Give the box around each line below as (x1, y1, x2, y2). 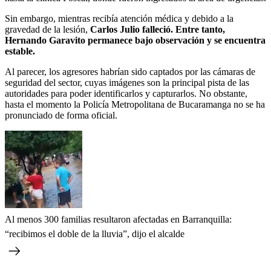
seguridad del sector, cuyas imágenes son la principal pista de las (5, 77, 249, 88)
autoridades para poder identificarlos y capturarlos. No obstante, (5, 88, 247, 99)
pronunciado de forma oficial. (5, 109, 117, 120)
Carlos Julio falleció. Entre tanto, (90, 24, 225, 34)
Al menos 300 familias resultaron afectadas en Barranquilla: (5, 214, 232, 224)
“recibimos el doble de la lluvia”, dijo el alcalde (5, 228, 184, 239)
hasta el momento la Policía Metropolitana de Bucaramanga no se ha (5, 99, 265, 109)
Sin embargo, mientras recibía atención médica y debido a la (5, 13, 233, 24)
